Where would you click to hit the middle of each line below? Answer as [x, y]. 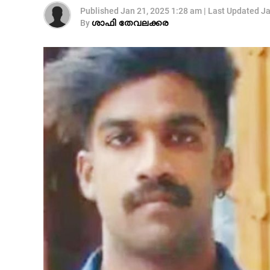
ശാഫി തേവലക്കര [130, 24]
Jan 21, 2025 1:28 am [161, 11]
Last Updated [234, 11]
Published [99, 11]
